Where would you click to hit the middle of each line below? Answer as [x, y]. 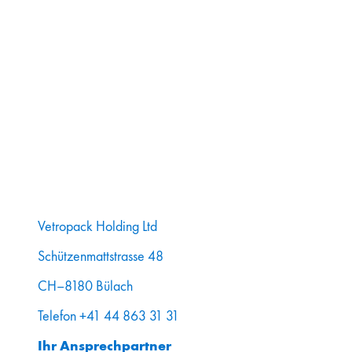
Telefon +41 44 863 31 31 [108, 315]
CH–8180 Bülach [85, 286]
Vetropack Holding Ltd [97, 226]
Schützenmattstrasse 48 [101, 256]
